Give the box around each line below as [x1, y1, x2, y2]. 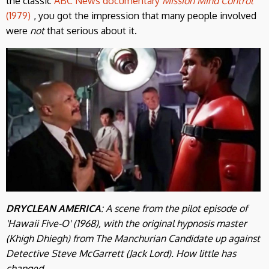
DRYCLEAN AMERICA [6, 202, 101, 214]
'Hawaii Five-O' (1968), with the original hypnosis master [6, 217, 247, 229]
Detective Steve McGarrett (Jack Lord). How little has [6, 247, 236, 259]
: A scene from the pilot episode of [101, 202, 247, 214]
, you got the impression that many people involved [34, 10, 256, 22]
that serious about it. [47, 25, 137, 37]
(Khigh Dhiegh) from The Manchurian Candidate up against [6, 232, 260, 244]
